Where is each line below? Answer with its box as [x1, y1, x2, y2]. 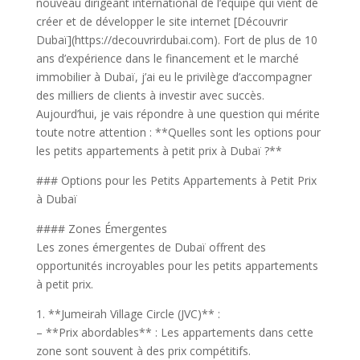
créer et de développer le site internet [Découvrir [35, 14, 288, 29]
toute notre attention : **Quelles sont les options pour [35, 125, 321, 140]
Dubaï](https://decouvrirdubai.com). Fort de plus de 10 [35, 32, 317, 47]
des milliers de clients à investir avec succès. [35, 88, 264, 103]
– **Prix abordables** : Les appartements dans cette [35, 325, 313, 340]
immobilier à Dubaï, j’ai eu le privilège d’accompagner [35, 69, 312, 84]
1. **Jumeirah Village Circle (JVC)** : [35, 306, 220, 321]
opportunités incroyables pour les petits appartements [35, 258, 318, 273]
